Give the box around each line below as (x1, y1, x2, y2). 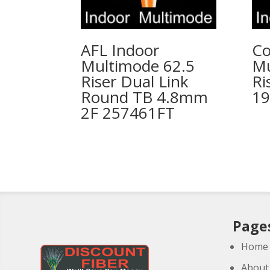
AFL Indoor (81, 39, 160, 61)
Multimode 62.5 (81, 55, 195, 77)
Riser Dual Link (81, 71, 189, 93)
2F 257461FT (81, 102, 175, 124)
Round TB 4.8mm (81, 86, 209, 108)
